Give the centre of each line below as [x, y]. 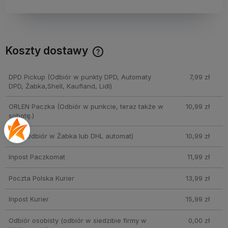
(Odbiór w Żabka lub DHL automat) [78, 136]
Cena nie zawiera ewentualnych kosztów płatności [98, 61]
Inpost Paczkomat [37, 157]
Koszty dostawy [48, 51]
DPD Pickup [27, 77]
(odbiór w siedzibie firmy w [102, 220]
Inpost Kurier [28, 199]
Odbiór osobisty [33, 220]
